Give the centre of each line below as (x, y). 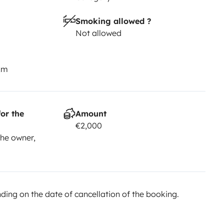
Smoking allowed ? (113, 21)
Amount (91, 113)
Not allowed (98, 33)
